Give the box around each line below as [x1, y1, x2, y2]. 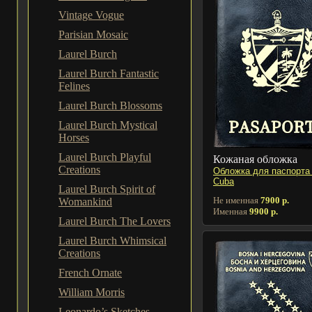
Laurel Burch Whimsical [58, 235, 166, 247]
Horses [58, 132, 89, 143]
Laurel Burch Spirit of [58, 183, 155, 195]
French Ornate [58, 267, 122, 279]
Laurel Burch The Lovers [58, 215, 171, 227]
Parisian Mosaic [58, 29, 128, 40]
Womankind [58, 196, 112, 208]
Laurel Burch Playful [58, 151, 151, 163]
